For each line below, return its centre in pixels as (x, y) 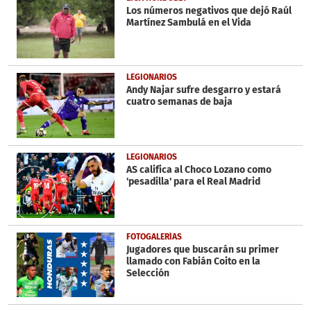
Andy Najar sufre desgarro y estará (203, 90)
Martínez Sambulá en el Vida (188, 22)
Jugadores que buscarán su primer (202, 249)
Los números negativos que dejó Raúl (209, 10)
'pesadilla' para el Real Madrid (193, 181)
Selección (148, 273)
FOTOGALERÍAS (154, 236)
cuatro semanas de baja (179, 102)
